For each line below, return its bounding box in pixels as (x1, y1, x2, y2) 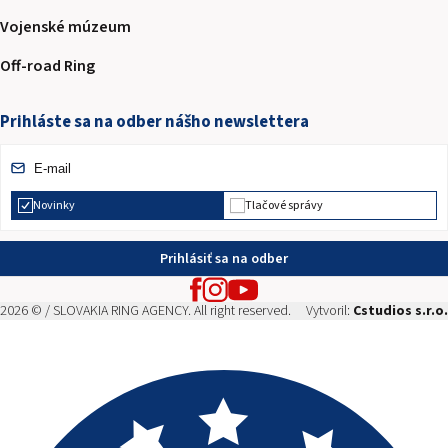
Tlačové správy (245, 197, 324, 215)
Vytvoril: (306, 301, 353, 322)
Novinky (33, 197, 76, 215)
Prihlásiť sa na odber (160, 248, 288, 269)
